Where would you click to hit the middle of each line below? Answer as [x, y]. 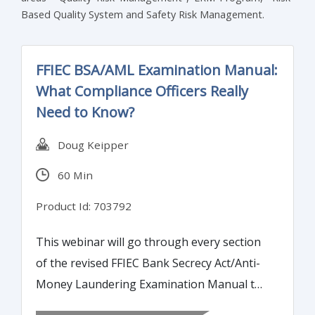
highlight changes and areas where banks [146, 305]
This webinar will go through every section [148, 242]
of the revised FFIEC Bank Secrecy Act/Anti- [148, 263]
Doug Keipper [89, 144]
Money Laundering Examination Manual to [149, 284]
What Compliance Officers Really [142, 91]
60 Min [71, 175]
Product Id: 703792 [84, 206]
